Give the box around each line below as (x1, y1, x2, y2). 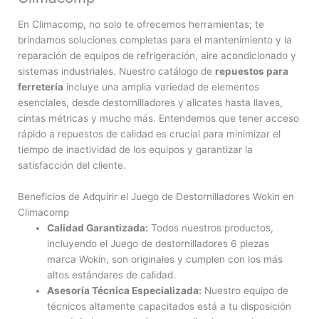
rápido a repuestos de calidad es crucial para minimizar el (18, 127, 281, 140)
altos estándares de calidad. (47, 268, 177, 281)
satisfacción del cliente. (18, 159, 126, 171)
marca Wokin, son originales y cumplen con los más (47, 253, 283, 265)
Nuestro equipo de (202, 284, 289, 296)
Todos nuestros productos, (148, 221, 274, 234)
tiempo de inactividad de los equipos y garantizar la (18, 143, 253, 155)
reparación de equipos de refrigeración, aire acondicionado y (18, 49, 296, 61)
